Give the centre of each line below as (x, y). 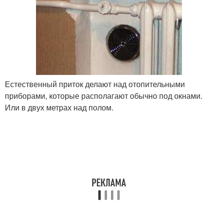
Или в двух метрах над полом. (59, 107)
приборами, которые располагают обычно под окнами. (104, 95)
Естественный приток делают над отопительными (95, 84)
